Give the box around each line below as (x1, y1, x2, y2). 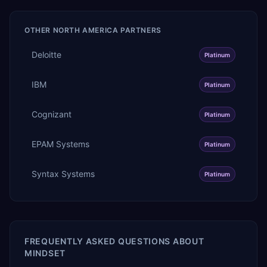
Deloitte (32, 49, 61, 60)
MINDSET (24, 247, 66, 258)
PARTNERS (118, 25, 162, 35)
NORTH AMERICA (52, 25, 119, 35)
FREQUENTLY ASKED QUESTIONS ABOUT (24, 235, 204, 246)
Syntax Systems (32, 168, 95, 179)
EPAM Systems (32, 138, 89, 149)
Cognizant (32, 108, 72, 119)
